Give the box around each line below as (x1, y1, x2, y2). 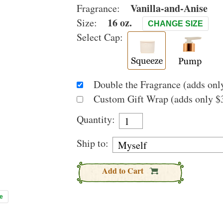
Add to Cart (102, 165, 145, 176)
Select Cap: (77, 30, 123, 44)
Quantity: (77, 112, 115, 126)
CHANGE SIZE (148, 19, 203, 28)
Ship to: (77, 136, 109, 150)
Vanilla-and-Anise (130, 1, 208, 15)
